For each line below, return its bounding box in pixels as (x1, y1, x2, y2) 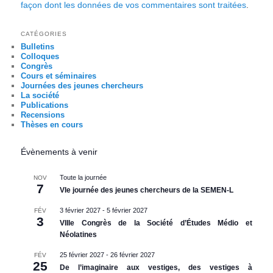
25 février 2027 (60, 251, 105, 259)
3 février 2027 (60, 207, 101, 214)
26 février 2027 (110, 251, 155, 259)
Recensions (21, 110, 65, 119)
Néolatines (60, 230, 97, 239)
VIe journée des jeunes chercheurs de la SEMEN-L (60, 186, 234, 195)
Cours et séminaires (21, 71, 97, 80)
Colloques (21, 51, 60, 61)
